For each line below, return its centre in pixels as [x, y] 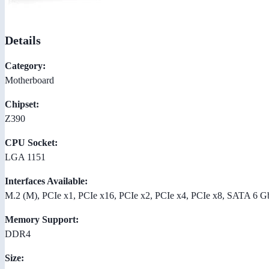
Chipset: [22, 104]
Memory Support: [42, 219]
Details [23, 40]
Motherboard [29, 80]
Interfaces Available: [46, 181]
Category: [25, 65]
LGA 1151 [25, 157]
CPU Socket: [31, 142]
